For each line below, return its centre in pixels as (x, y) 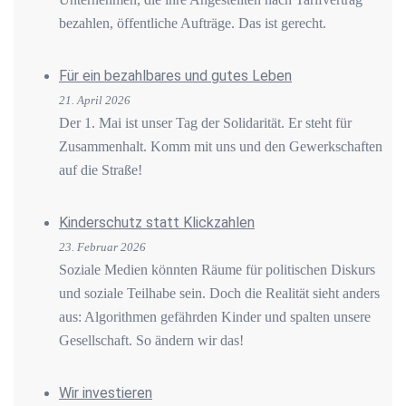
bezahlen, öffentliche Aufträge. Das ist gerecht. (193, 23)
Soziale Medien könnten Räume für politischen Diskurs (217, 269)
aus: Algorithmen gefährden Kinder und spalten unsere (215, 316)
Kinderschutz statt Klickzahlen (157, 222)
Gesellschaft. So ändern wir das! (151, 340)
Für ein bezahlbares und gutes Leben (175, 75)
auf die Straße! (101, 169)
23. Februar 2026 (102, 246)
